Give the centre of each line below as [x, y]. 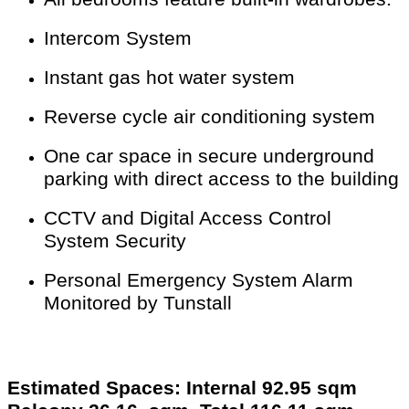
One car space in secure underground [209, 157]
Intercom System [118, 39]
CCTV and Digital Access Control [188, 219]
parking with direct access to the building [221, 179]
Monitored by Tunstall [138, 304]
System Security [115, 241]
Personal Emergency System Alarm [199, 281]
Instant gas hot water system [169, 78]
